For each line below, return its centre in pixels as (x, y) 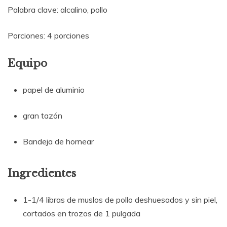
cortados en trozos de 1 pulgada (82, 214)
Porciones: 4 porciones (48, 36)
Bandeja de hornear (58, 142)
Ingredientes (42, 174)
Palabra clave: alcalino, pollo (58, 10)
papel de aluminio (54, 90)
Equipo (27, 64)
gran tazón (43, 116)
